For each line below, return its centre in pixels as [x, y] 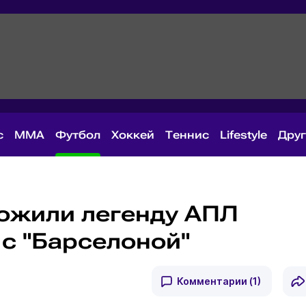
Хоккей [133, 135]
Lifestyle [244, 135]
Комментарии [213, 281]
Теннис [187, 135]
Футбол [78, 135]
